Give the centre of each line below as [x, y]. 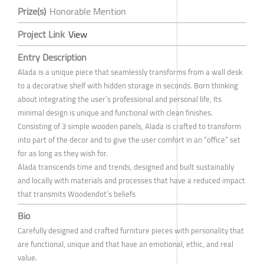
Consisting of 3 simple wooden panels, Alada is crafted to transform [129, 126]
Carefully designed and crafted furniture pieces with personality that [131, 230]
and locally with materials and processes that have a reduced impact [131, 180]
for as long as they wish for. [63, 153]
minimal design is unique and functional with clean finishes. [115, 112]
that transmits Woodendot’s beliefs [77, 194]
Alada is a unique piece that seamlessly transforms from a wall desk [130, 72]
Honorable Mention [88, 11]
